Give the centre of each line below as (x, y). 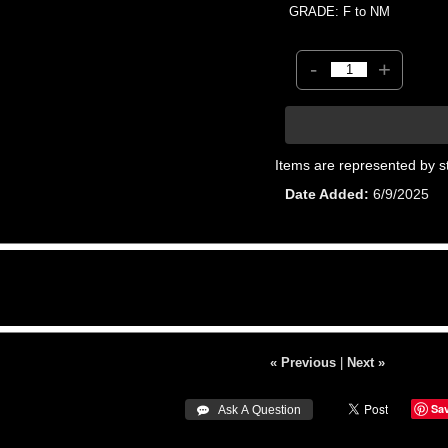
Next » (365, 362)
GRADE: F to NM (340, 11)
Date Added (325, 193)
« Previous (302, 362)
